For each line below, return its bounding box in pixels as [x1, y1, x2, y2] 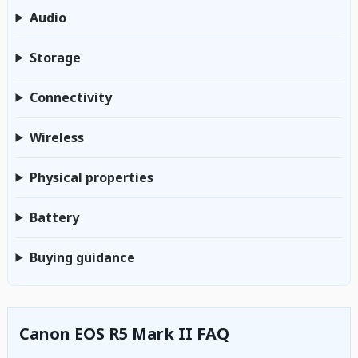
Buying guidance [29, 248, 135, 266]
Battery [29, 208, 79, 226]
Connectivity [29, 88, 112, 106]
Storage [29, 48, 81, 66]
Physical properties [29, 168, 153, 186]
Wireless [29, 128, 84, 146]
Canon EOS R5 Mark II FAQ [19, 323, 229, 345]
